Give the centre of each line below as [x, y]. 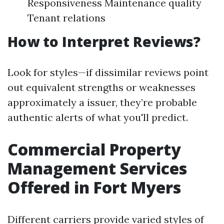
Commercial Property [94, 149]
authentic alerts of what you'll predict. [98, 117]
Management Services [97, 168]
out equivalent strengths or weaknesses [101, 87]
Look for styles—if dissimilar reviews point [108, 72]
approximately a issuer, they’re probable [102, 102]
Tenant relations [66, 18]
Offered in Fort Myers [94, 187]
